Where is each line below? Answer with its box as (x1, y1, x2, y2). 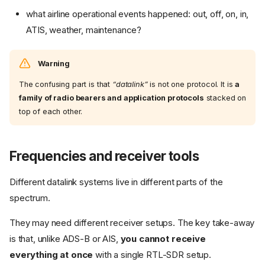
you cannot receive (120, 233, 206, 245)
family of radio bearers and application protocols (19, 93, 204, 103)
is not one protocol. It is (147, 80, 235, 89)
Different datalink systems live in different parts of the (9, 176, 223, 188)
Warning (38, 59, 70, 68)
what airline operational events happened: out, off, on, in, (26, 8, 249, 20)
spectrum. (9, 192, 50, 204)
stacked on (203, 93, 247, 103)
